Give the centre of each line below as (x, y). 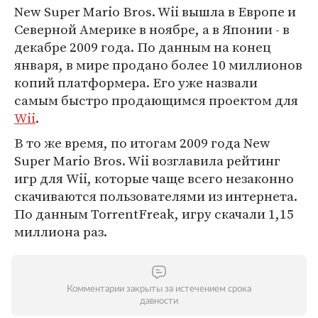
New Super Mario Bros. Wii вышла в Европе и (155, 11)
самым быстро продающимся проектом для (156, 100)
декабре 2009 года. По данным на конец (143, 47)
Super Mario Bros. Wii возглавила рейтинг (147, 160)
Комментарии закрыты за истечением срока (159, 289)
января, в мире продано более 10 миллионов (158, 65)
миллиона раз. (61, 231)
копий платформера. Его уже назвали (136, 82)
